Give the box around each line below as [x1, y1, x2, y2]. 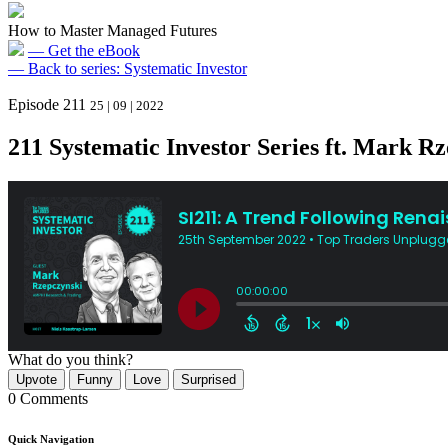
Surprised [181, 371, 236, 387]
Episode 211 [8, 96, 86, 113]
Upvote [16, 371, 57, 387]
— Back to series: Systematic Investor [8, 60, 247, 77]
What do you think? [8, 350, 133, 368]
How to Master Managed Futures [8, 22, 217, 39]
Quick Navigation [8, 432, 94, 445]
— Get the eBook [28, 42, 140, 59]
